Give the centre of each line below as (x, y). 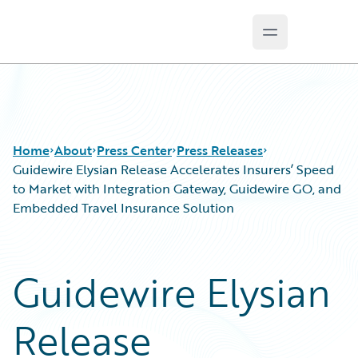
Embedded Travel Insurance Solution (123, 208)
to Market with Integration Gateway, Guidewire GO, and (177, 189)
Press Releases (220, 150)
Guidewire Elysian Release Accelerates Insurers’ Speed (173, 169)
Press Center (134, 150)
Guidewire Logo (78, 41)
